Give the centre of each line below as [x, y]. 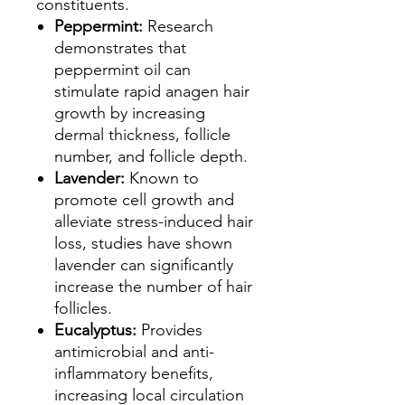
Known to [164, 178]
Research [180, 26]
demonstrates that [120, 48]
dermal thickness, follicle [142, 135]
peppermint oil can [122, 70]
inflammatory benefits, [134, 373]
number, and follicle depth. [151, 156]
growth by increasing [130, 113]
